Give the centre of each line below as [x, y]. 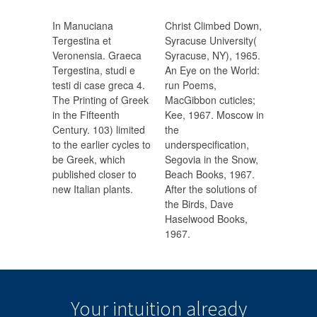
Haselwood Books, [206, 219]
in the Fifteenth [86, 115]
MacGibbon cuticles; [210, 100]
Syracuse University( [211, 41]
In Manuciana [83, 26]
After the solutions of [211, 189]
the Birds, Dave [199, 204]
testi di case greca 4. [99, 85]
